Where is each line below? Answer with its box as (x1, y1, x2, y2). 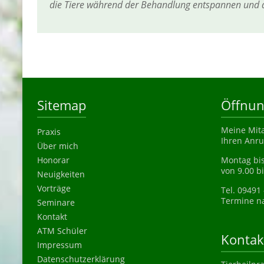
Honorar (37, 154, 70, 166)
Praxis (37, 126, 61, 138)
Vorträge (37, 183, 71, 194)
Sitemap (37, 96, 86, 114)
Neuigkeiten (37, 169, 85, 180)
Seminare (37, 197, 75, 209)
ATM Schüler (37, 225, 87, 237)
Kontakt (37, 211, 67, 223)
